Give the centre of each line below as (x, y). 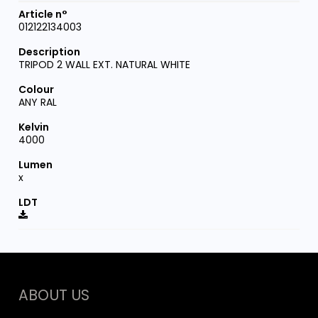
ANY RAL (38, 102)
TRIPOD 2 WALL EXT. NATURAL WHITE (105, 64)
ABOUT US (54, 296)
